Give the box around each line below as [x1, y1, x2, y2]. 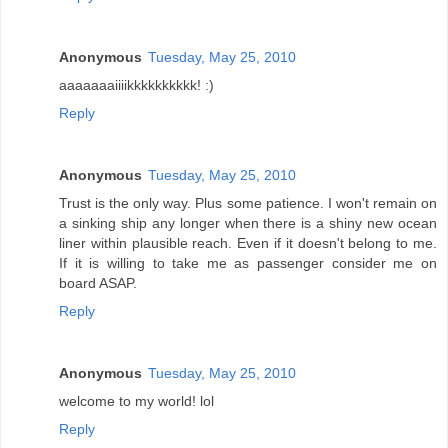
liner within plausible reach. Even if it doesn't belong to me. [59, 235, 437, 252]
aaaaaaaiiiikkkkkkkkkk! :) [59, 77, 214, 94]
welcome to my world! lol [59, 393, 214, 410]
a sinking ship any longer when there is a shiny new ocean [59, 215, 437, 232]
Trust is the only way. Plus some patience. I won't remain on [59, 195, 437, 212]
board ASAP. [59, 275, 137, 292]
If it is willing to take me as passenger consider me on [59, 255, 437, 272]
